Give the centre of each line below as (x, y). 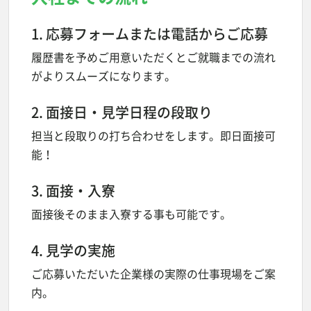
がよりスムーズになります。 (103, 75)
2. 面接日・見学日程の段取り (122, 112)
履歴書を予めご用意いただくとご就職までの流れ (153, 57)
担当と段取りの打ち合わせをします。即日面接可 (153, 135)
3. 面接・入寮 (73, 190)
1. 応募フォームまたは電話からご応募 (150, 33)
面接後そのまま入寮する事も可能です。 (131, 213)
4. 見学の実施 (73, 250)
